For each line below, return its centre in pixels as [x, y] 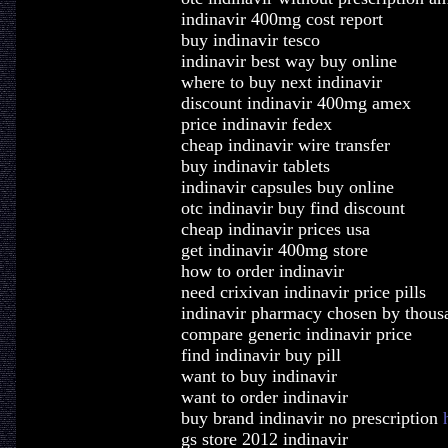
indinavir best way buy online [288, 61]
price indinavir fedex [256, 124]
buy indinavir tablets [255, 166]
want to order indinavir [264, 397]
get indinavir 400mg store [274, 250]
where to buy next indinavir [281, 82]
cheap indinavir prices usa [275, 229]
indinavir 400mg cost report [281, 19]
